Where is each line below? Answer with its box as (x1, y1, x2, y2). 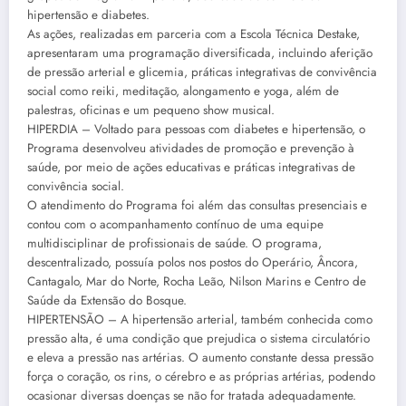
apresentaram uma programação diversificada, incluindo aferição (27, 43, 372, 62)
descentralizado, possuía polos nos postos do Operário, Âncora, (27, 253, 358, 271)
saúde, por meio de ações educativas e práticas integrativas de (27, 158, 355, 176)
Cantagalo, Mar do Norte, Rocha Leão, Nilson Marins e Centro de (27, 272, 366, 290)
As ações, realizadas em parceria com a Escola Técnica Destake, (27, 24, 360, 43)
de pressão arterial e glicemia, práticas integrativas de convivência (27, 63, 377, 81)
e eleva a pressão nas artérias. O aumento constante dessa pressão (27, 348, 373, 366)
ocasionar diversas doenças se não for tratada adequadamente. (27, 386, 356, 404)
